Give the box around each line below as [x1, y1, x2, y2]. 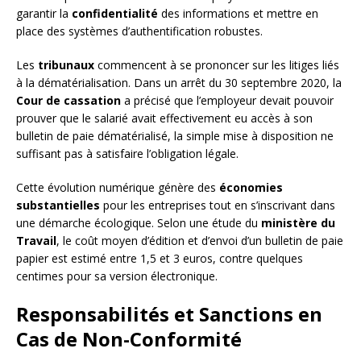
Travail [16, 232, 56, 248]
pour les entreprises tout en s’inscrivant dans [100, 197, 335, 213]
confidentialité [72, 5, 158, 21]
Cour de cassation [16, 92, 121, 108]
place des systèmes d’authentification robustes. [16, 23, 263, 39]
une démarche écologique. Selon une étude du [16, 214, 261, 230]
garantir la [16, 5, 72, 21]
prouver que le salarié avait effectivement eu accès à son [16, 110, 313, 126]
